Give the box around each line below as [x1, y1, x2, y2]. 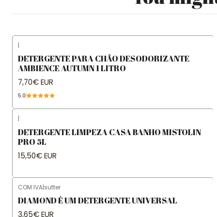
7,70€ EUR [18, 77, 53, 88]
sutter [44, 183, 61, 191]
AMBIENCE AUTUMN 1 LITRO [18, 62, 126, 74]
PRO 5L [18, 136, 46, 147]
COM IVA [18, 183, 43, 191]
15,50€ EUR [18, 150, 57, 161]
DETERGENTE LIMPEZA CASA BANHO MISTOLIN [18, 126, 201, 138]
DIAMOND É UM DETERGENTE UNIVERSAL [18, 194, 177, 206]
